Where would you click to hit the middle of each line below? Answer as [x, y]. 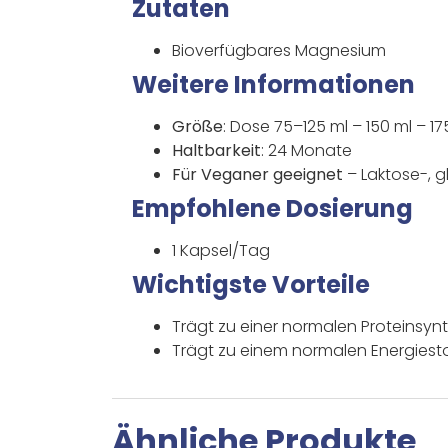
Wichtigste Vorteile [251, 284]
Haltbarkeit [216, 150]
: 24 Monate [306, 150]
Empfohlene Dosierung [272, 208]
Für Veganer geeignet [257, 174]
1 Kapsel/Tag [221, 250]
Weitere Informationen [273, 84]
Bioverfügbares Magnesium [279, 50]
